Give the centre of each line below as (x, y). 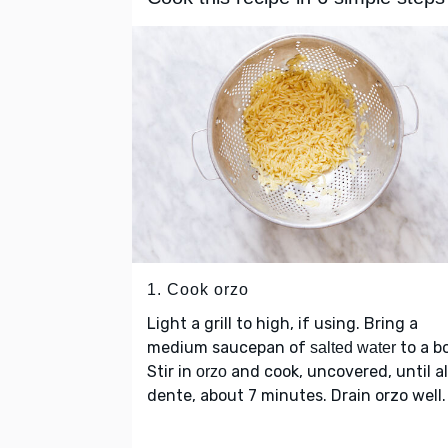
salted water (353, 348)
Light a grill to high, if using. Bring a (282, 324)
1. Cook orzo (198, 290)
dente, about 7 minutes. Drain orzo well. (296, 396)
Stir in (171, 372)
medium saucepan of (228, 348)
